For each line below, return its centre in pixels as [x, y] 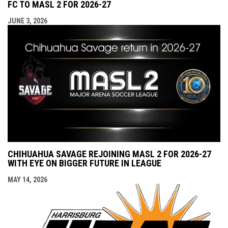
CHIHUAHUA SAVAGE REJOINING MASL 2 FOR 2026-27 [109, 154]
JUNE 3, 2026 [27, 21]
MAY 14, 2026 [27, 179]
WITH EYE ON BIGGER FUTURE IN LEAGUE [84, 163]
